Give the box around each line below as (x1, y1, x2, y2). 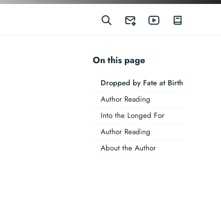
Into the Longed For (100, 110, 164, 121)
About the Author (100, 143, 156, 153)
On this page (92, 54, 145, 67)
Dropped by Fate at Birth (100, 77, 183, 88)
